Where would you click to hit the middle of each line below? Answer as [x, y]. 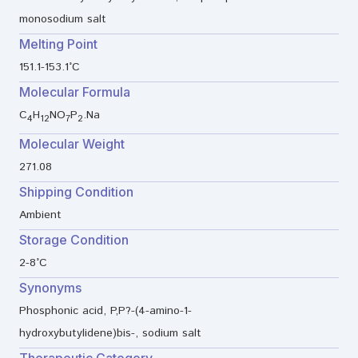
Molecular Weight [72, 144]
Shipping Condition [76, 192]
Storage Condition [74, 240]
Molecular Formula [75, 92]
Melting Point [58, 44]
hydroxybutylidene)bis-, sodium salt [110, 334]
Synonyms [50, 288]
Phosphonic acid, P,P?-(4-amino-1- [105, 311]
